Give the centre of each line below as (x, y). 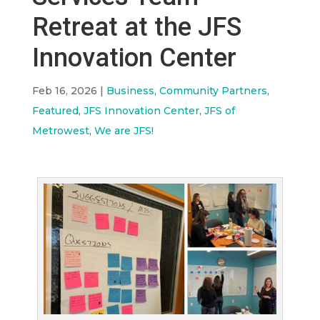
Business (130, 91)
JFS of (219, 111)
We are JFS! (124, 131)
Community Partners (213, 91)
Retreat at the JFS (136, 27)
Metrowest (60, 131)
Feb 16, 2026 (64, 91)
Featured (55, 111)
